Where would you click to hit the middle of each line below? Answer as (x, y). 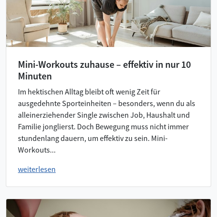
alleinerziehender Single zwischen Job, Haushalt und (104, 115)
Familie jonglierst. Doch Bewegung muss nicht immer (103, 126)
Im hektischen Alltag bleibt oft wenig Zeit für (89, 91)
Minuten (35, 76)
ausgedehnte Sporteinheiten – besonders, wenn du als (107, 103)
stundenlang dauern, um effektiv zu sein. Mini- (93, 138)
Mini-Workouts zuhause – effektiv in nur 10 (104, 64)
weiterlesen (37, 169)
